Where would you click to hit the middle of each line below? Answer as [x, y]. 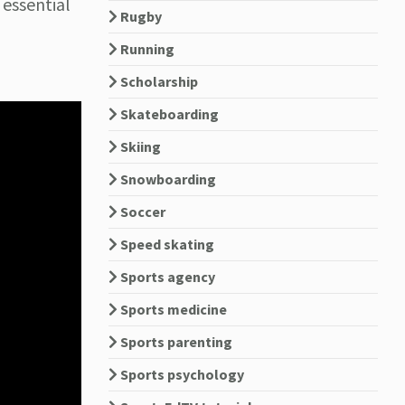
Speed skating [165, 244]
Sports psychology [180, 374]
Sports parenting [174, 342]
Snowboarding [166, 179]
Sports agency [166, 277]
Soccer [141, 212]
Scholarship [157, 81]
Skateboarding [168, 114]
